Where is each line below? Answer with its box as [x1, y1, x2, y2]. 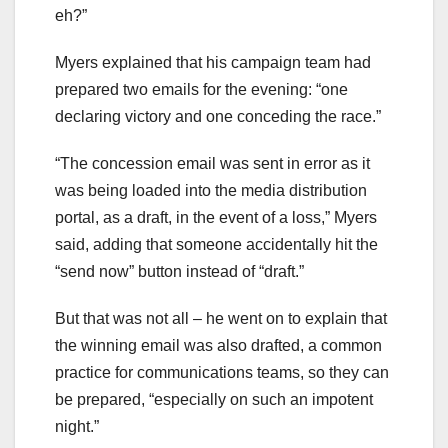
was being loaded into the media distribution [55, 181, 367, 199]
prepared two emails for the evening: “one [55, 80, 348, 98]
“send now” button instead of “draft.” [55, 262, 312, 280]
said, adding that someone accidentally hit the [55, 235, 378, 253]
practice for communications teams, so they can [55, 363, 389, 381]
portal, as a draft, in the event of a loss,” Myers [55, 208, 377, 226]
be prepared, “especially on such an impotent [55, 390, 373, 408]
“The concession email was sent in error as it [55, 154, 370, 172]
